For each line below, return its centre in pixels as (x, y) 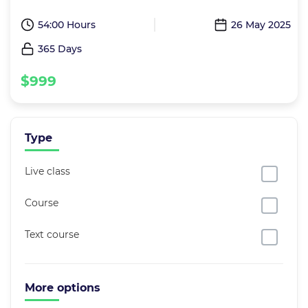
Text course (52, 235)
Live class (47, 172)
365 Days (60, 49)
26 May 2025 (261, 25)
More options (63, 288)
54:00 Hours (67, 25)
